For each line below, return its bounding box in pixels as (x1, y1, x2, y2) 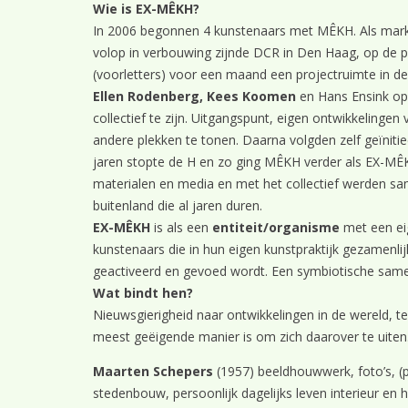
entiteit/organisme (212, 219, 340, 236)
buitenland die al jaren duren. (93, 197, 262, 214)
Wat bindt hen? (93, 284, 193, 301)
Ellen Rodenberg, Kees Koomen (93, 87, 296, 105)
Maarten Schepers (93, 362, 213, 380)
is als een (154, 219, 212, 236)
